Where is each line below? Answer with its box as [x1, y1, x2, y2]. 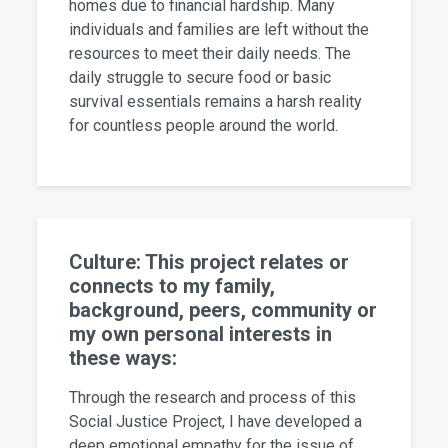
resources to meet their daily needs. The [69, 44, 352, 64]
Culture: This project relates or [69, 250, 350, 275]
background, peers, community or [69, 298, 378, 323]
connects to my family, [69, 274, 276, 299]
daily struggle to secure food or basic [69, 68, 332, 88]
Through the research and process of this [69, 388, 357, 408]
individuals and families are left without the [69, 20, 370, 40]
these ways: [69, 346, 178, 371]
